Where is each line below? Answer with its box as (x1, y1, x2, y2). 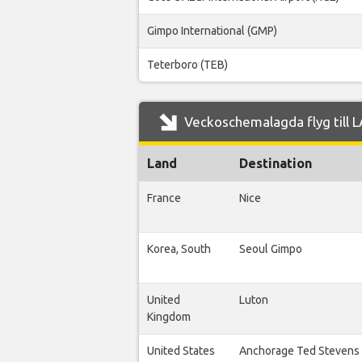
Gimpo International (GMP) (147, 24, 277, 38)
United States (147, 344, 215, 358)
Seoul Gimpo (239, 242, 302, 256)
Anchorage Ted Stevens (239, 344, 360, 358)
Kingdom (147, 310, 191, 324)
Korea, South (147, 242, 211, 256)
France (147, 192, 181, 205)
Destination (239, 156, 312, 171)
